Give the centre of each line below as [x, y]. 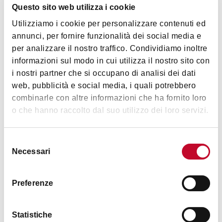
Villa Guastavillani [48, 70]
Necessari [31, 152]
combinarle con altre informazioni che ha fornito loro [109, 98]
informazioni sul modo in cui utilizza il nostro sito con [111, 61]
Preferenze [32, 183]
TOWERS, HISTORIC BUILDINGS [66, 120]
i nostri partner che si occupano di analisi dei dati [104, 73]
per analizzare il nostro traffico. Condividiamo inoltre [110, 49]
